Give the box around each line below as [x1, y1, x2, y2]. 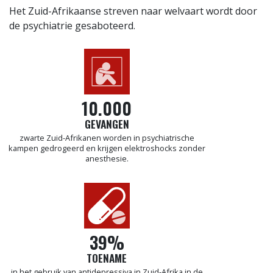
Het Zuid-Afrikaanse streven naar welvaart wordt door [9, 4, 257, 18]
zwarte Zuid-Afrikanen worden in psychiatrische [19, 132, 194, 144]
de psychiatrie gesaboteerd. [9, 19, 135, 33]
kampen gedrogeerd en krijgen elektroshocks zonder [8, 143, 205, 154]
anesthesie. [85, 153, 129, 165]
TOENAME [87, 250, 127, 266]
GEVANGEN [84, 116, 129, 132]
